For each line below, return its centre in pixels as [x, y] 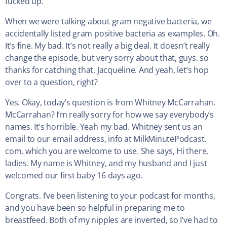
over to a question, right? [51, 82]
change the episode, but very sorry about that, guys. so [107, 58]
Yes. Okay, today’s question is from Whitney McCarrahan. [110, 103]
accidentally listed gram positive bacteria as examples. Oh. [112, 34]
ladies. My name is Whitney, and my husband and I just [106, 163]
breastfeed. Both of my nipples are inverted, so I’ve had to [111, 220]
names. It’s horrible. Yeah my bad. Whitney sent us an [104, 127]
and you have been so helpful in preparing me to [95, 208]
